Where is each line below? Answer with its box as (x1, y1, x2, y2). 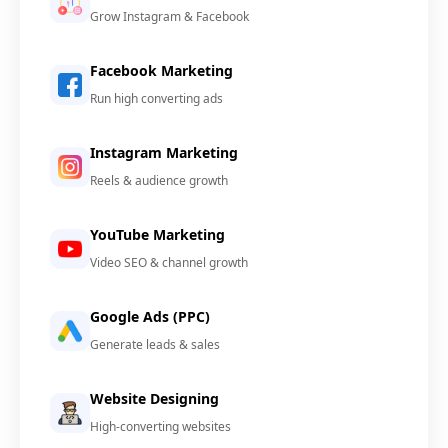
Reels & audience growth (90, 172, 228, 189)
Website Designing (90, 389, 219, 408)
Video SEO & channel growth (90, 254, 248, 271)
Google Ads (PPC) (90, 307, 210, 326)
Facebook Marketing (90, 61, 233, 80)
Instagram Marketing (90, 143, 238, 162)
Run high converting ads (90, 90, 223, 107)
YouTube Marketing (90, 225, 225, 244)
